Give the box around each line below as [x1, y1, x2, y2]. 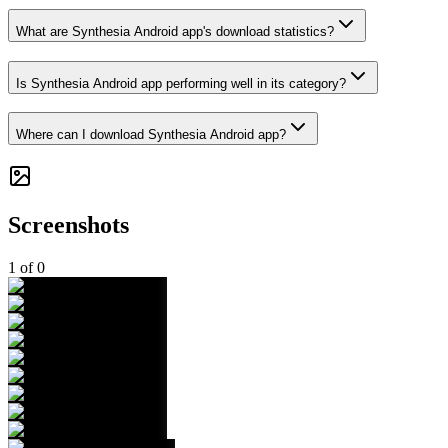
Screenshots [8, 212, 129, 239]
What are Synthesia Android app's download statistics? [16, 24, 334, 39]
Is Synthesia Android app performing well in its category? [16, 75, 346, 91]
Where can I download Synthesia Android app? [16, 127, 286, 143]
